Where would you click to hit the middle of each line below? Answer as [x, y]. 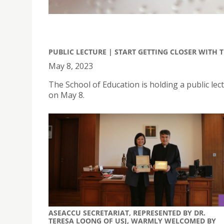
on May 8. [66, 95]
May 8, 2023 [71, 66]
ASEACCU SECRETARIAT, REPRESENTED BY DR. [127, 212]
